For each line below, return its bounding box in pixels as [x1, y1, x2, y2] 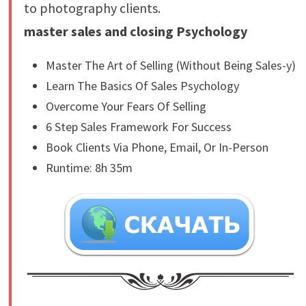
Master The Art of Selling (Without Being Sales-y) [45, 57, 296, 74]
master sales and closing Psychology [23, 23, 247, 40]
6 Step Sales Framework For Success [45, 119, 232, 135]
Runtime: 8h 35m [45, 160, 133, 176]
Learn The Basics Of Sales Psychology [45, 78, 239, 94]
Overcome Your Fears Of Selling [45, 98, 206, 115]
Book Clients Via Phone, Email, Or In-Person [45, 139, 268, 156]
